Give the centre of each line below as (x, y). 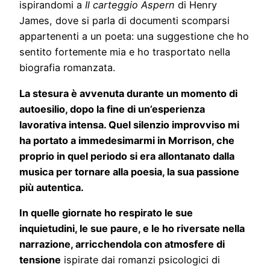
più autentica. (52, 187)
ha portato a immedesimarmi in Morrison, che (127, 140)
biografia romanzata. (67, 68)
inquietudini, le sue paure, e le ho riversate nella (132, 228)
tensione (40, 259)
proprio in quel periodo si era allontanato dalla (127, 156)
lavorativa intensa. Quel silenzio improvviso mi (129, 124)
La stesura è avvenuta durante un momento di (128, 93)
